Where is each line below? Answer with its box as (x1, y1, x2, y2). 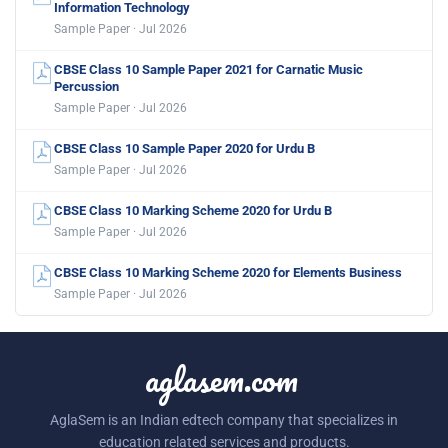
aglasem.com (144, 352, 298, 407)
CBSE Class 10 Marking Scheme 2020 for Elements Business (54, 265, 402, 281)
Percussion (54, 79, 119, 95)
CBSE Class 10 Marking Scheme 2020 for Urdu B (54, 203, 332, 219)
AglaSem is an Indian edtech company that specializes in (50, 411, 398, 428)
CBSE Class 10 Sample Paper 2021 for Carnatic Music (54, 62, 363, 78)
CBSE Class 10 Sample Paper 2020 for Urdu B (54, 141, 315, 157)
